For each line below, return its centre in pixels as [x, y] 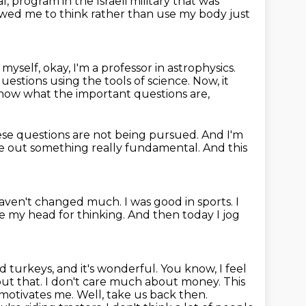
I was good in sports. [180, 202]
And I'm [222, 135]
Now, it [211, 81]
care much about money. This [164, 282]
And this [225, 148]
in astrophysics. [195, 68]
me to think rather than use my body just [137, 14]
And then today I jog [184, 215]
